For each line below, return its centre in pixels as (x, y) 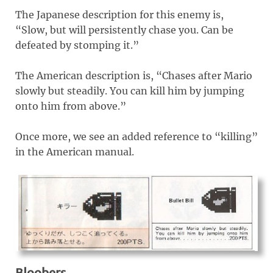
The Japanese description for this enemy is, (119, 14)
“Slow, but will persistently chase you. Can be (124, 30)
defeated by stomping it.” (77, 45)
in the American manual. (75, 151)
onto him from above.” (71, 106)
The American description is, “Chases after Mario (134, 75)
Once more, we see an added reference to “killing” (136, 136)
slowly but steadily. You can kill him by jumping (130, 90)
